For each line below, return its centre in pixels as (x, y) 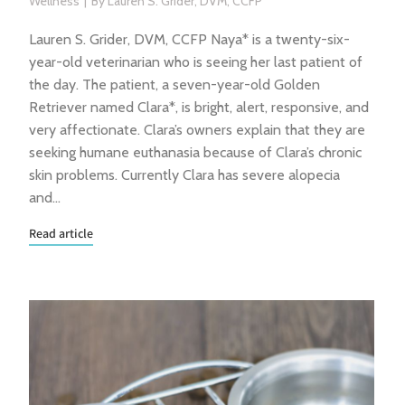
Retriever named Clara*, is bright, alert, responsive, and (199, 107)
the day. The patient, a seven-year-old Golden (175, 85)
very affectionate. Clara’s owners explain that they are (198, 130)
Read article (61, 233)
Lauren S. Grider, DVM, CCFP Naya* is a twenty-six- (190, 39)
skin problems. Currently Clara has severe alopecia (185, 175)
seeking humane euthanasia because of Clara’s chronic (196, 152)
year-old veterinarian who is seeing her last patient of (196, 62)
